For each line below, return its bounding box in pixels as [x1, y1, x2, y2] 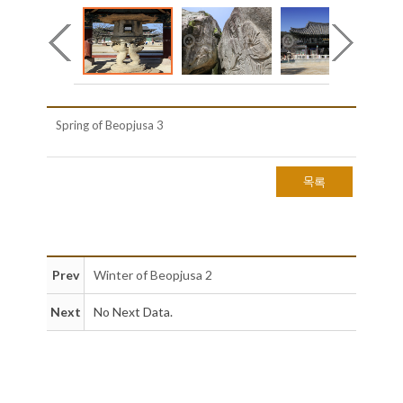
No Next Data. [94, 304, 174, 320]
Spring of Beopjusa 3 [55, 118, 164, 133]
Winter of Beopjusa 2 [94, 267, 213, 283]
